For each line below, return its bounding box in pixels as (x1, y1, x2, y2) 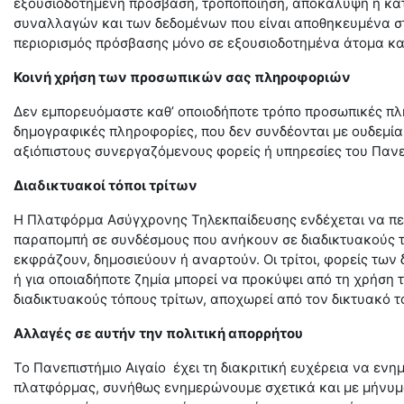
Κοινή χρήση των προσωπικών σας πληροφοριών (14, 69, 351, 86)
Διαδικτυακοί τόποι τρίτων (14, 177, 197, 194)
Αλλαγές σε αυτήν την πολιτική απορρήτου (14, 325, 303, 342)
